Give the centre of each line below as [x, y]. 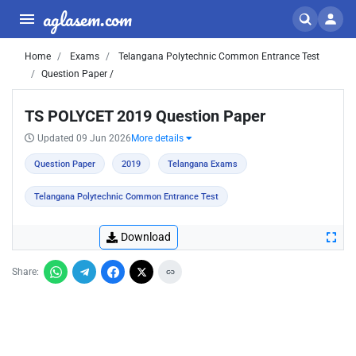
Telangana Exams [202, 164]
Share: [25, 272]
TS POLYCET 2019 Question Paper [145, 116]
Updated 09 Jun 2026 [84, 138]
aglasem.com [87, 19]
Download [146, 237]
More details [159, 138]
